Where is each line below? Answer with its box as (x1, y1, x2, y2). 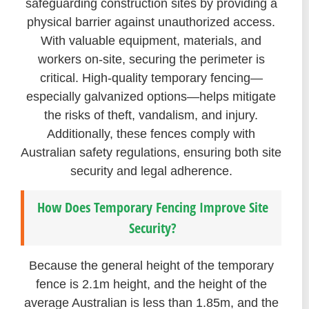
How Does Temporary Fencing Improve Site (37, 198, 268, 217)
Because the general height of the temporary (28, 259, 274, 273)
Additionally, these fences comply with (47, 126, 255, 141)
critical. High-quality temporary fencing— (39, 70, 263, 85)
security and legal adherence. (70, 163, 232, 178)
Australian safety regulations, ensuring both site (21, 145, 281, 159)
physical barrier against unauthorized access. (27, 14, 275, 29)
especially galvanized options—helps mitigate (26, 89, 276, 103)
